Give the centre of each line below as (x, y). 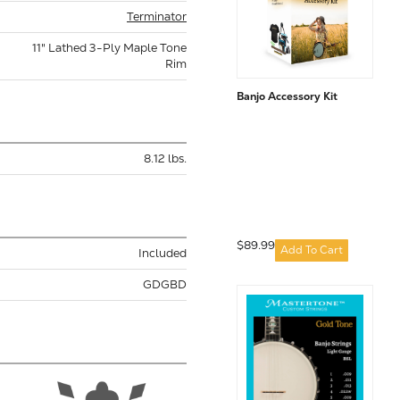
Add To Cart (311, 250)
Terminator (157, 16)
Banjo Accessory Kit (287, 96)
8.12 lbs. (165, 158)
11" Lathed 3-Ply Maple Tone (109, 47)
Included (162, 253)
